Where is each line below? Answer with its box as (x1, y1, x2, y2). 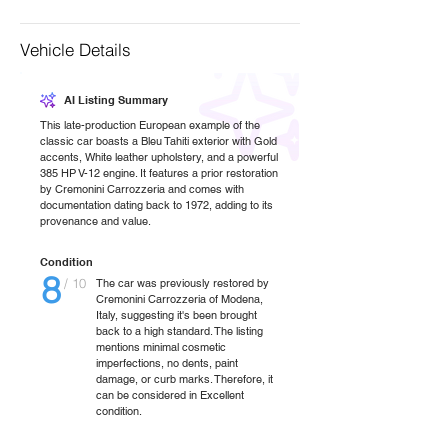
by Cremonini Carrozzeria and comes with (40, 182, 244, 196)
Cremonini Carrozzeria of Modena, (96, 292, 263, 306)
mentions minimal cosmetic (96, 340, 226, 354)
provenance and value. (40, 214, 151, 228)
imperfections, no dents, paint (96, 356, 238, 370)
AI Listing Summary (64, 93, 168, 107)
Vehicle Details (20, 39, 131, 60)
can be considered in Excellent (96, 388, 244, 402)
